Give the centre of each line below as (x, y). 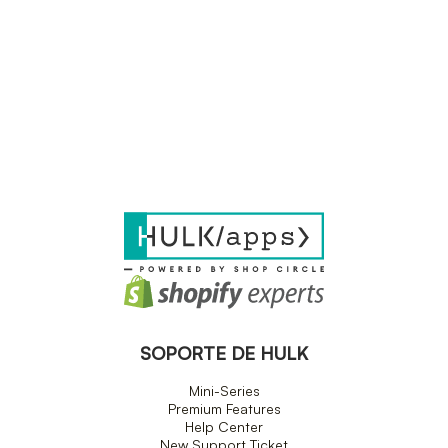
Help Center (224, 426)
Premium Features (224, 408)
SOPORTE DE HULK (224, 352)
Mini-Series (224, 390)
